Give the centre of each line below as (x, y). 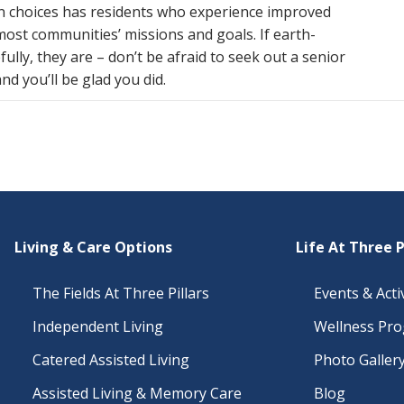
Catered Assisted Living (111, 360)
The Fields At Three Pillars (121, 293)
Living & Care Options (93, 247)
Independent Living (98, 326)
